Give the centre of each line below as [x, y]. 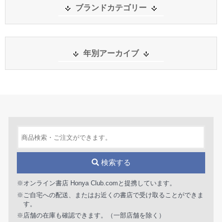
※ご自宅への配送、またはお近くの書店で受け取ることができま [110, 195]
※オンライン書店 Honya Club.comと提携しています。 [96, 183]
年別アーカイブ [111, 54]
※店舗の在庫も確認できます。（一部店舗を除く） [91, 216]
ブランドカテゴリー [111, 8]
